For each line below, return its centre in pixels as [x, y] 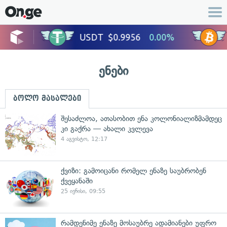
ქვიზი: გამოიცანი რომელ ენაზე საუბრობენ [134, 171]
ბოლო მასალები [47, 98]
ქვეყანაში [77, 181]
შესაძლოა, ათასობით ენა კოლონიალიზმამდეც [141, 119]
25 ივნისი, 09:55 [83, 191]
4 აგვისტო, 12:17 [84, 139]
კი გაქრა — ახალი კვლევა [107, 129]
